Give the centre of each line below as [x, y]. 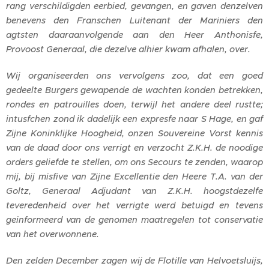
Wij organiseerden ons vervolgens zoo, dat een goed [134, 75]
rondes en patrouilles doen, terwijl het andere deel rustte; [134, 104]
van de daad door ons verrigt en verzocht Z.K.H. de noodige [134, 147]
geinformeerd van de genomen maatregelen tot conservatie [134, 219]
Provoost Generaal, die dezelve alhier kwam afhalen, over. [128, 49]
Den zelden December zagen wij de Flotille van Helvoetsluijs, [134, 260]
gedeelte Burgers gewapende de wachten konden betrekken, [134, 90]
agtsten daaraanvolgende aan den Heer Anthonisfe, [134, 35]
